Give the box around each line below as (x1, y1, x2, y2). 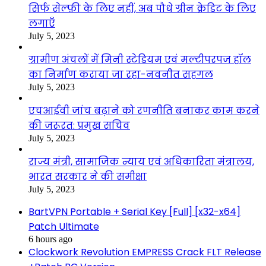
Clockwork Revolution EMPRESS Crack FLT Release (28, 245, 261, 259)
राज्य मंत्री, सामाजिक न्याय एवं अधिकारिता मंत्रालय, (28, 154, 254, 169)
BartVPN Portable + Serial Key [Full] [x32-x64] (28, 204, 240, 218)
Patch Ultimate (28, 219, 99, 233)
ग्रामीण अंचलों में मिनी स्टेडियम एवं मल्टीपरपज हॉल (28, 52, 251, 66)
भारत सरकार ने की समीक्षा (28, 169, 147, 183)
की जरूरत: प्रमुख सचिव (28, 118, 130, 132)
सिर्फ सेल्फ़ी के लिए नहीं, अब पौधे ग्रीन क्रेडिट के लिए (28, 1, 256, 15)
